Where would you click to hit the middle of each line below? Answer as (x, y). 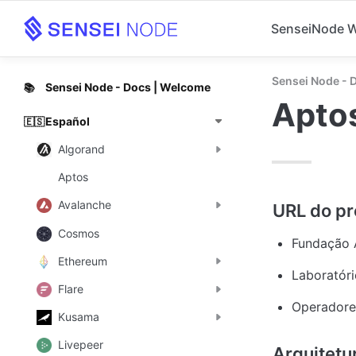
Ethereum (83, 261)
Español (68, 121)
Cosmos (79, 233)
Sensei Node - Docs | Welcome (128, 87)
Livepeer (81, 345)
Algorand (81, 149)
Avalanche (85, 205)
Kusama (79, 317)
